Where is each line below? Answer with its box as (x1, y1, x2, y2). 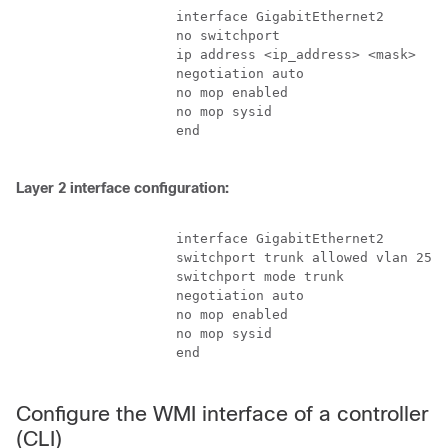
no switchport (16, 28, 280, 43)
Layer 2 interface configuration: (16, 180, 229, 196)
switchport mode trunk (16, 269, 344, 284)
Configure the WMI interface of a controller (16, 402, 428, 425)
